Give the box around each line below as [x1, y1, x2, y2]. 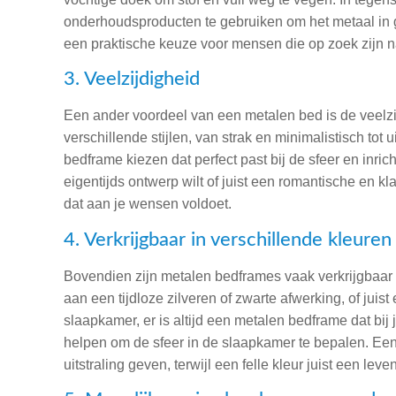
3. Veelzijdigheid [64, 69, 200, 89]
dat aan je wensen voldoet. [64, 196, 232, 212]
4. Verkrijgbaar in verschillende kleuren [64, 229, 392, 249]
